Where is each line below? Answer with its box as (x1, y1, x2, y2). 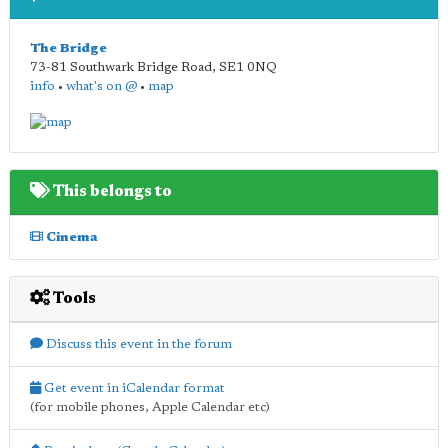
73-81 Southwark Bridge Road (30, 61, 212, 74)
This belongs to (50, 183, 172, 200)
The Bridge (30, 42, 107, 55)
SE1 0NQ (219, 61, 277, 74)
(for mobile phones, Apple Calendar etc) (30, 400, 270, 414)
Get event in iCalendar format (41, 381, 225, 395)
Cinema (43, 230, 98, 244)
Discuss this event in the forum (43, 337, 232, 351)
